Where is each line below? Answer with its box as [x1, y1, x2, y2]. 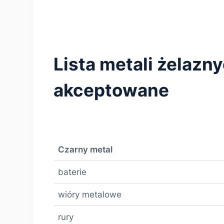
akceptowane [53, 79, 169, 101]
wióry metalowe [58, 189, 121, 199]
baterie [58, 166, 86, 177]
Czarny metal [58, 144, 112, 154]
